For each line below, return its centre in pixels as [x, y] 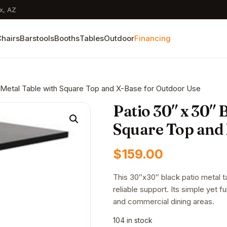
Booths [67, 38]
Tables [91, 38]
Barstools [37, 38]
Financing [152, 38]
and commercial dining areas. [164, 201]
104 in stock [133, 220]
